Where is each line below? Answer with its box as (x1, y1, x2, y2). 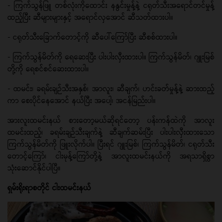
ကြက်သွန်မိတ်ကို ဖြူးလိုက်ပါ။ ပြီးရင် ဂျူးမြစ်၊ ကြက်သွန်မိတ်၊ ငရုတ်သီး (7, 139, 215, 149)
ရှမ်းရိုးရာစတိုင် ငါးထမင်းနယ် (7, 182, 91, 192)
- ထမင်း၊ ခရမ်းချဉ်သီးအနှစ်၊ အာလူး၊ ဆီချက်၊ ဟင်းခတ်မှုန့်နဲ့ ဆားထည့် (7, 83, 215, 93)
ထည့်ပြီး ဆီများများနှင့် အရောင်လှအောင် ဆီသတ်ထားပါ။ (7, 12, 173, 22)
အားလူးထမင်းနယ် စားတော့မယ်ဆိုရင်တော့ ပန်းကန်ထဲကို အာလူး (7, 115, 215, 125)
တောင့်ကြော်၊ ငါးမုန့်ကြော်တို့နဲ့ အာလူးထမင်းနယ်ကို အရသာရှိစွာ (7, 151, 215, 161)
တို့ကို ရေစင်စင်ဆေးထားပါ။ (7, 63, 94, 73)
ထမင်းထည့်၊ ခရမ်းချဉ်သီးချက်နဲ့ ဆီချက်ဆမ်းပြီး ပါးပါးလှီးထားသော (7, 127, 215, 137)
